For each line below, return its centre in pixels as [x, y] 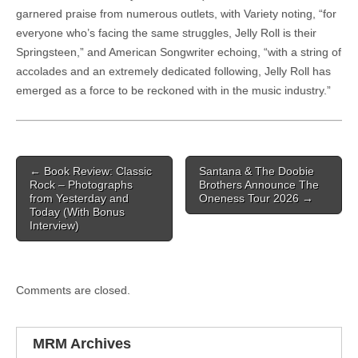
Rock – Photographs [81, 185]
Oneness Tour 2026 [251, 198]
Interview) [54, 225]
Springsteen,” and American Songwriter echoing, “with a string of [179, 52]
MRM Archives [82, 344]
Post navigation [66, 169]
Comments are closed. [73, 290]
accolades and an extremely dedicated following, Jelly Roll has [173, 72]
